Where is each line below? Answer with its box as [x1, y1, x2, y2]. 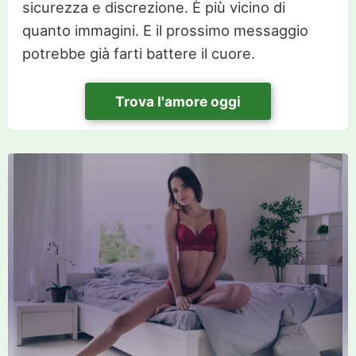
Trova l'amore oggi [115, 92, 241, 110]
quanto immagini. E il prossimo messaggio [21, 21, 308, 39]
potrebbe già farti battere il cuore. [21, 44, 255, 62]
